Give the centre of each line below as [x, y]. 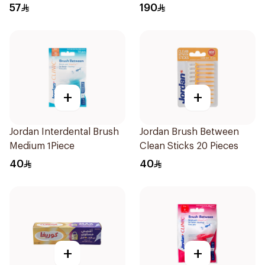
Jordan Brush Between [189, 132]
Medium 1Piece [42, 146]
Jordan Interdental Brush [64, 132]
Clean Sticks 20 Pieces [189, 146]
